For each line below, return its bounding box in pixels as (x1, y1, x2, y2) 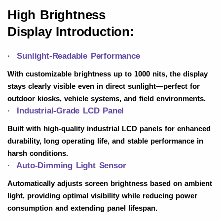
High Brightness (7, 7, 106, 22)
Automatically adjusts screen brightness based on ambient (7, 179, 212, 187)
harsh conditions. (7, 148, 68, 157)
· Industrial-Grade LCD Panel (7, 106, 124, 115)
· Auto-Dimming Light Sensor (7, 160, 126, 170)
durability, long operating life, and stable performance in (7, 136, 203, 145)
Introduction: (56, 24, 134, 39)
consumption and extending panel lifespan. (7, 203, 157, 212)
